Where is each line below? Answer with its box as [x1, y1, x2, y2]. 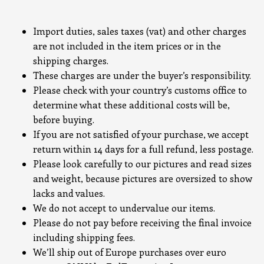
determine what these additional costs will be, [33, 98, 230, 111]
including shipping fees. [33, 231, 135, 243]
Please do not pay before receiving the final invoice [33, 216, 252, 229]
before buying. [33, 113, 94, 126]
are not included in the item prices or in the [33, 39, 221, 52]
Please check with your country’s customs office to [33, 84, 247, 96]
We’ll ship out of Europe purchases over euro [33, 246, 226, 258]
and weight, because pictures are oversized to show [33, 172, 252, 184]
